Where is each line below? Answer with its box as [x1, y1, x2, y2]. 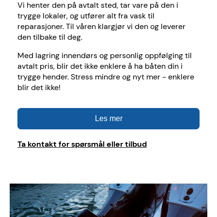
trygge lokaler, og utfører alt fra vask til [17, 11, 155, 21]
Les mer [94, 114, 123, 123]
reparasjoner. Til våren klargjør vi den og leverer [17, 21, 186, 32]
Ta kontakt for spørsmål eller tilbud [17, 139, 147, 150]
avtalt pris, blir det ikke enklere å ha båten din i [17, 61, 183, 72]
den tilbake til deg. [17, 32, 82, 43]
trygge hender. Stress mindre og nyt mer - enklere [17, 72, 194, 82]
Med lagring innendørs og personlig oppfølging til [17, 50, 192, 61]
